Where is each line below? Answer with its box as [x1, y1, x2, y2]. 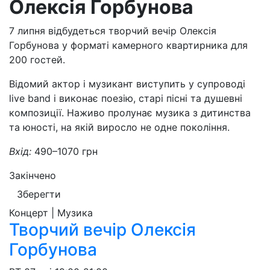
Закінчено [9, 169, 56, 181]
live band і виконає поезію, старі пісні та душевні [9, 92, 242, 104]
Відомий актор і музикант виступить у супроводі [9, 78, 245, 90]
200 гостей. [9, 54, 65, 66]
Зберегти [17, 188, 61, 200]
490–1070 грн [34, 145, 98, 157]
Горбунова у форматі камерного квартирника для [9, 39, 248, 51]
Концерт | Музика [9, 207, 93, 219]
